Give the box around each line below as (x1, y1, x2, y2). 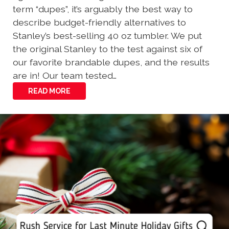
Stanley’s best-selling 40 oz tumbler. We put (13, 30, 202, 41)
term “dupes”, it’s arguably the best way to (13, 3, 193, 14)
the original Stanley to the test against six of (13, 43, 202, 54)
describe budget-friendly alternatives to (13, 16, 186, 28)
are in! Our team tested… (13, 70, 117, 81)
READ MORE (28, 86, 71, 95)
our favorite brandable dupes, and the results (13, 56, 210, 67)
